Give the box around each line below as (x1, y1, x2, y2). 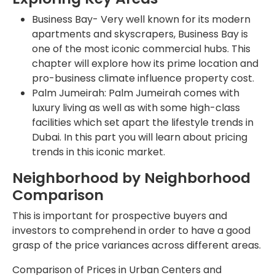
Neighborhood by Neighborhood (12, 167, 250, 188)
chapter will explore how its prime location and (32, 56, 258, 71)
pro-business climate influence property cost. (32, 71, 254, 85)
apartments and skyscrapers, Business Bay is (32, 26, 248, 41)
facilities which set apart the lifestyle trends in (32, 115, 254, 130)
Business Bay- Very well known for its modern (32, 12, 250, 26)
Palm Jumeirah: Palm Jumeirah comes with (32, 85, 239, 100)
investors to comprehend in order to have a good (12, 223, 250, 238)
